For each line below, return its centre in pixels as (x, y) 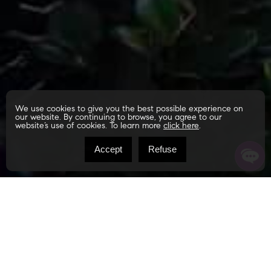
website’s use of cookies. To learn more (89, 126)
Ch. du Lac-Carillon (115, 223)
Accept (108, 149)
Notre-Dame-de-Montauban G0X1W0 (86, 251)
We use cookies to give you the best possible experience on (129, 109)
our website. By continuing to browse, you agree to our (119, 118)
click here (181, 126)
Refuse (162, 149)
